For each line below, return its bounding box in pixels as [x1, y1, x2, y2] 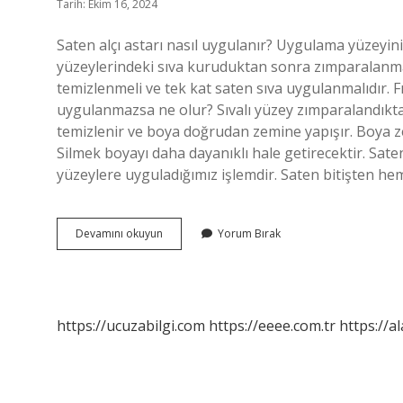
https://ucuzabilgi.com [57, 316, 205, 336]
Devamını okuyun [76, 226, 163, 241]
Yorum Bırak [218, 226, 281, 241]
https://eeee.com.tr [209, 316, 336, 336]
